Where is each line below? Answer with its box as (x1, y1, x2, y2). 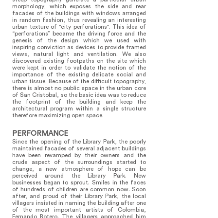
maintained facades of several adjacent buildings (12, 145, 146, 151)
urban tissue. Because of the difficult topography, (12, 78, 146, 84)
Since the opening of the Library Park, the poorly (12, 139, 146, 145)
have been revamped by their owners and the (12, 152, 146, 158)
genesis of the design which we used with (12, 37, 146, 43)
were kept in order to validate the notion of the (12, 65, 146, 71)
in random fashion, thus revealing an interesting (12, 17, 146, 23)
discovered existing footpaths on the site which (12, 58, 146, 64)
